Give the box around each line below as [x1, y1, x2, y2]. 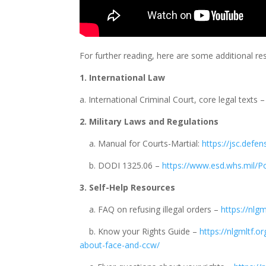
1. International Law [80, 72, 166, 83]
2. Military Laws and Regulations [80, 116, 219, 127]
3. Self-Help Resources [80, 182, 176, 193]
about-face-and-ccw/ [80, 239, 160, 251]
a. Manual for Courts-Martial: [80, 138, 202, 149]
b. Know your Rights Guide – [80, 226, 200, 237]
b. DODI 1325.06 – [80, 160, 163, 171]
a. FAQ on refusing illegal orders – [80, 204, 221, 215]
